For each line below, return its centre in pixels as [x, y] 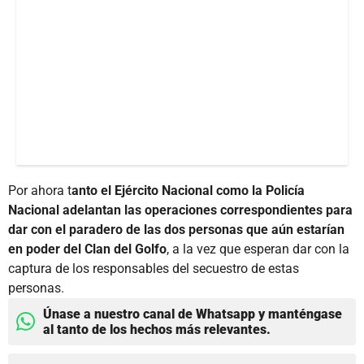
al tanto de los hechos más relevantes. [157, 329]
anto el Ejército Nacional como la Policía [188, 190]
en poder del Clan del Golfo [87, 249]
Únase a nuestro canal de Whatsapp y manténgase [193, 314]
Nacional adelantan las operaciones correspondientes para [180, 210]
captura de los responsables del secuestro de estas [154, 268]
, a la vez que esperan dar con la [258, 249]
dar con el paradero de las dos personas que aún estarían [176, 229]
